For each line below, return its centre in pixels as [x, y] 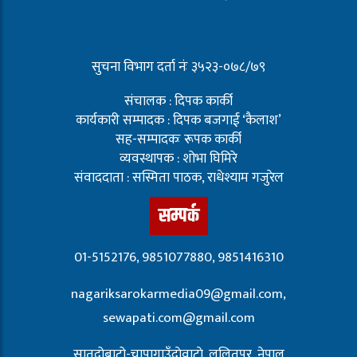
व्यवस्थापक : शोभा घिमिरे [178, 158]
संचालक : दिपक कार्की [178, 101]
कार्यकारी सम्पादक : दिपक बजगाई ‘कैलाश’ [178, 120]
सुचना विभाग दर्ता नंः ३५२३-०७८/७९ [178, 67]
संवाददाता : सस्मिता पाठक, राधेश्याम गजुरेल [178, 177]
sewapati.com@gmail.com [178, 318]
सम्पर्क [178, 216]
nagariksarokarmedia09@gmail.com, [178, 294]
